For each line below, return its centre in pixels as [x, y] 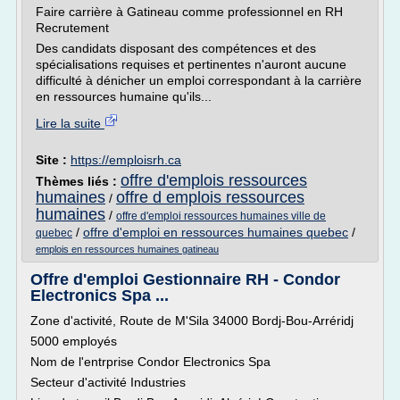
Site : [53, 160]
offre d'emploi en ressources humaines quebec [216, 232]
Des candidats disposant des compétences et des [176, 48]
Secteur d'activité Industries [108, 382]
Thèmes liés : [78, 181]
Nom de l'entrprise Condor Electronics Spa [150, 362]
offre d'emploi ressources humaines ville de [221, 216]
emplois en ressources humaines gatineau [127, 249]
